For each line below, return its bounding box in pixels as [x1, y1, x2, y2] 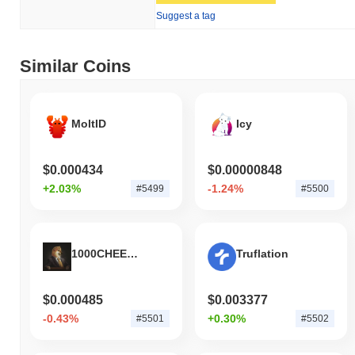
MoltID [71, 117, 106, 131]
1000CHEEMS [127, 247, 138, 261]
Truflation [235, 247, 288, 261]
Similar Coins [20, 55, 131, 76]
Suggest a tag [156, 10, 216, 21]
